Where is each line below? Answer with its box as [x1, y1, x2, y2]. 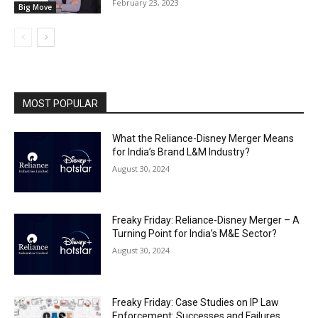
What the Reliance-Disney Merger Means [112, 132, 295, 144]
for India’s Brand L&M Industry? [112, 146, 251, 158]
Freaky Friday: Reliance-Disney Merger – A [112, 214, 300, 226]
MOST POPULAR [23, 97, 98, 109]
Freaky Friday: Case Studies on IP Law [112, 296, 280, 308]
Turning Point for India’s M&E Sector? [112, 228, 278, 240]
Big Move [18, 1, 52, 12]
